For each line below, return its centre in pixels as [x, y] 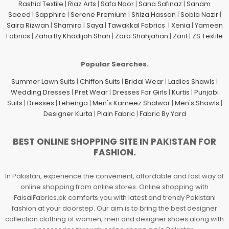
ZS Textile [208, 36]
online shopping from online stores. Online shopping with [114, 187]
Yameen [209, 25]
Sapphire [50, 14]
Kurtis [180, 92]
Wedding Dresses [40, 92]
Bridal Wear [144, 81]
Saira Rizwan [28, 25]
